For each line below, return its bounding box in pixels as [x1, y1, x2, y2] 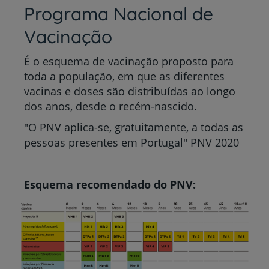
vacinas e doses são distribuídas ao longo [24, 84, 235, 98]
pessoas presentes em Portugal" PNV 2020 [24, 135, 239, 150]
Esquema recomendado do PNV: [24, 177, 196, 192]
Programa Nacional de [24, 2, 213, 25]
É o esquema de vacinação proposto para [24, 54, 234, 68]
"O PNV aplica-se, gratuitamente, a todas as [24, 120, 243, 134]
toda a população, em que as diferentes [24, 69, 225, 83]
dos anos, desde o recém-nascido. [24, 99, 197, 113]
